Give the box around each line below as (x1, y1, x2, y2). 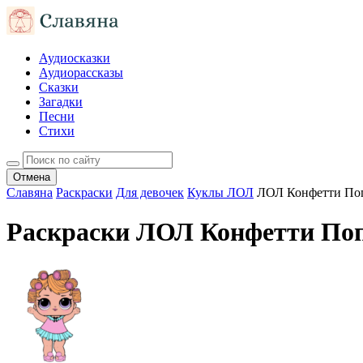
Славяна (6, 186, 53, 199)
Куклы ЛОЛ (187, 186, 254, 199)
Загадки (39, 95, 83, 109)
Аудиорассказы (39, 66, 123, 79)
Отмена (13, 171, 50, 183)
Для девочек (116, 186, 184, 199)
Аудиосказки (39, 51, 110, 65)
